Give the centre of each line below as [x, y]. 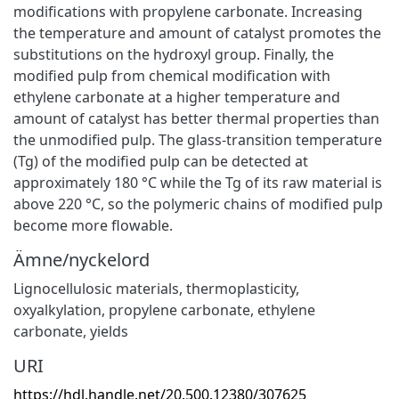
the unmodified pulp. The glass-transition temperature [198, 139]
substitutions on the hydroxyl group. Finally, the [174, 54]
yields [109, 331]
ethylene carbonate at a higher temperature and [177, 97]
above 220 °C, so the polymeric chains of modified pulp [198, 204]
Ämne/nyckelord [81, 259]
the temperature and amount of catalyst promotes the [197, 33]
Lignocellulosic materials [96, 288]
